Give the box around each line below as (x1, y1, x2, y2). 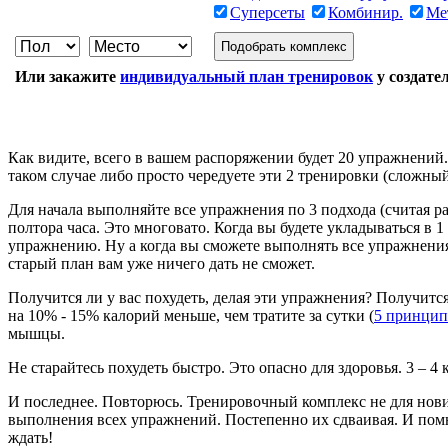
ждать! (8, 428, 53, 446)
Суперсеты (230, 3, 305, 21)
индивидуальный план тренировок (120, 67, 373, 85)
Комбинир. (328, 3, 403, 21)
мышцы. (8, 324, 65, 342)
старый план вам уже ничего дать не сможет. (8, 254, 315, 272)
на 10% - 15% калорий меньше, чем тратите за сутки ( (8, 306, 374, 324)
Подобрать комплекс (221, 38, 347, 54)
